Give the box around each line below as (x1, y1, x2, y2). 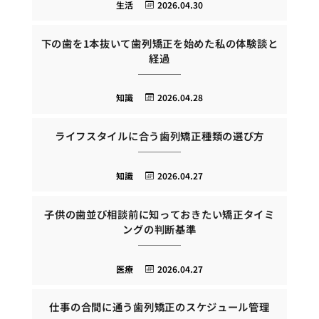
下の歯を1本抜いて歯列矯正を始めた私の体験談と (41, 35, 278, 51)
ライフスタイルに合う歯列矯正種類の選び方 (54, 128, 265, 144)
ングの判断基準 (122, 221, 197, 236)
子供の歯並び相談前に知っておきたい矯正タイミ (44, 206, 275, 221)
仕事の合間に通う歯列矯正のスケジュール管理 (49, 299, 270, 315)
